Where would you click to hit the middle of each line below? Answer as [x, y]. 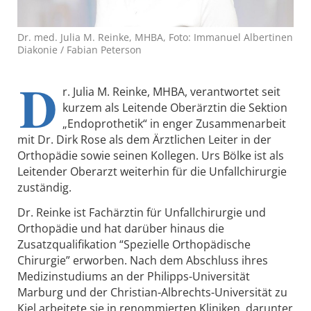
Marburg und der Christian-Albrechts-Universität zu [152, 293]
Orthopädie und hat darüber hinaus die [121, 229]
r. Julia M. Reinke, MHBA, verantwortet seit [171, 92]
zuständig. [44, 188]
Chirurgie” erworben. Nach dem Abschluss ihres [143, 261]
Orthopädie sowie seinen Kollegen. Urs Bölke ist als [151, 156]
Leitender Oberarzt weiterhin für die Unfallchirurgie [152, 172]
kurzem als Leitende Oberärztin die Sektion [175, 108]
